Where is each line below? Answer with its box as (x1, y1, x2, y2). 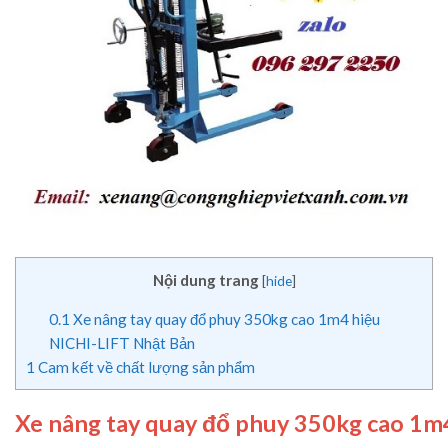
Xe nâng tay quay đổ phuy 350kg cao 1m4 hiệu (69, 310, 380, 329)
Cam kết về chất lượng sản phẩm (35, 358, 255, 377)
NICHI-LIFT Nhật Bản (48, 334, 195, 353)
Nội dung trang (152, 271, 259, 290)
